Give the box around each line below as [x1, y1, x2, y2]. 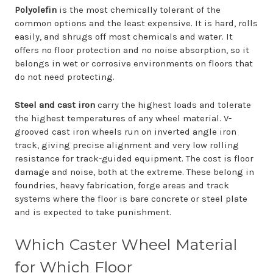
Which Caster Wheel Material [15, 235, 237, 253]
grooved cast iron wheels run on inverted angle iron [15, 126, 236, 137]
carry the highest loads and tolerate [95, 99, 251, 110]
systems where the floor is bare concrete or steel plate [15, 193, 247, 204]
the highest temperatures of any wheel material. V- [15, 113, 232, 124]
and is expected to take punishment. [15, 207, 171, 218]
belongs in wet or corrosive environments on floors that [15, 58, 253, 69]
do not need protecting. [15, 71, 115, 82]
